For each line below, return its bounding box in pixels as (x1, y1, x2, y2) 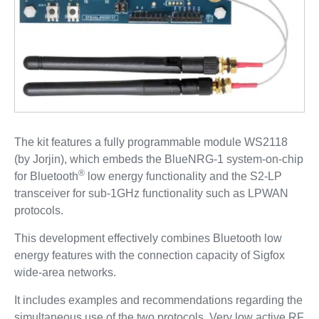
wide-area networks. (14, 266, 116, 279)
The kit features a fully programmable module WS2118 (14, 136, 288, 149)
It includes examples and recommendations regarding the (14, 294, 303, 307)
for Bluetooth (14, 170, 78, 183)
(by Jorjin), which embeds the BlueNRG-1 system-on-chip (14, 153, 303, 166)
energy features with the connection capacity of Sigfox (14, 249, 285, 262)
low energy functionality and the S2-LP (84, 170, 282, 183)
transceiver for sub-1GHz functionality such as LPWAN (14, 187, 288, 200)
